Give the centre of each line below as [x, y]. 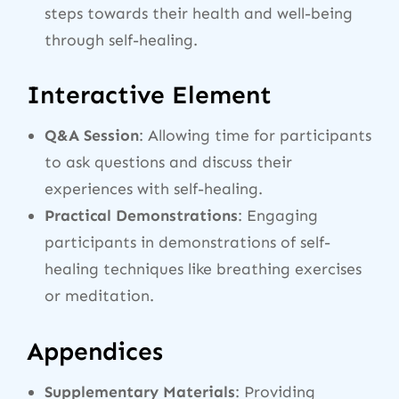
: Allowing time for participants [255, 136]
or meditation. [99, 296]
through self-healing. [121, 40]
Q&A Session [92, 136]
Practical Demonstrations [141, 216]
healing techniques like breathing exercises [203, 269]
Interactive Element [149, 95]
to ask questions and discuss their [168, 163]
